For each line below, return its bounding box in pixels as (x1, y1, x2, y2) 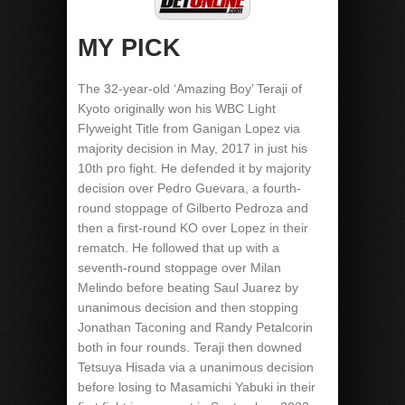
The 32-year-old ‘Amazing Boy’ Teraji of (78, 81, 302, 96)
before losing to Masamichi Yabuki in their (78, 380, 316, 394)
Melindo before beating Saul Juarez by (78, 280, 298, 295)
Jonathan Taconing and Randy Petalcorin (78, 320, 313, 334)
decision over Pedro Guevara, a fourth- (78, 181, 301, 195)
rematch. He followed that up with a (78, 240, 279, 255)
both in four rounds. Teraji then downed (78, 340, 302, 354)
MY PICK (78, 34, 181, 61)
